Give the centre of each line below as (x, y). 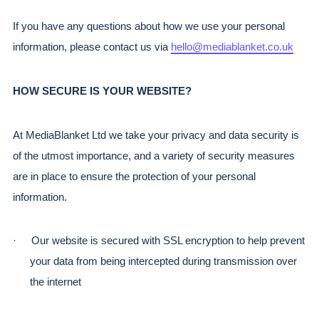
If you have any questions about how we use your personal (149, 27)
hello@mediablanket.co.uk (232, 47)
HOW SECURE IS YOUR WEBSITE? (102, 91)
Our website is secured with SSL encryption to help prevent (168, 241)
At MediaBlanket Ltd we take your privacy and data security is (156, 135)
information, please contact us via (92, 47)
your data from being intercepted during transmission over (163, 262)
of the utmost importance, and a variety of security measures (154, 156)
